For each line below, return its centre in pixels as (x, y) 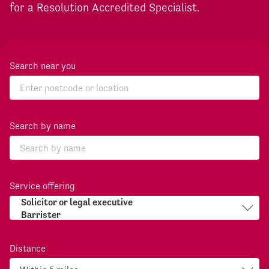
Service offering (42, 186)
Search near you (43, 66)
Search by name (43, 126)
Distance (28, 249)
